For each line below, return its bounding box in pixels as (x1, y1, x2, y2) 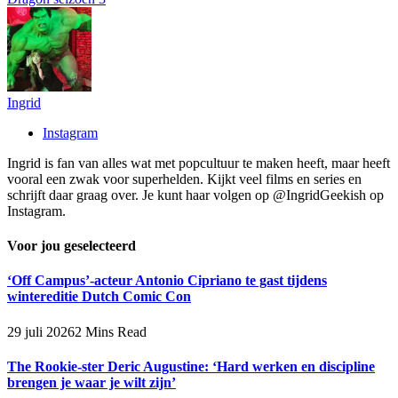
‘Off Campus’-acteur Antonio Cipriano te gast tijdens (7, 273, 327, 289)
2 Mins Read (75, 323, 147, 339)
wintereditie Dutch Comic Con (7, 289, 191, 305)
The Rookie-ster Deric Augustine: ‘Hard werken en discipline (7, 358, 375, 374)
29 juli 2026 (7, 323, 75, 339)
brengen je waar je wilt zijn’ (7, 374, 176, 390)
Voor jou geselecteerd (7, 238, 136, 254)
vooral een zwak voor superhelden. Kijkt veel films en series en (7, 171, 362, 187)
